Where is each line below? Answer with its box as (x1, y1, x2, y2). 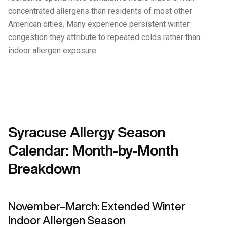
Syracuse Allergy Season (8, 125, 165, 139)
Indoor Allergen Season (8, 215, 126, 226)
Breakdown (8, 161, 81, 176)
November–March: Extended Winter (8, 201, 185, 212)
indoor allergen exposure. (8, 46, 98, 55)
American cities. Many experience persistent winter (8, 19, 190, 29)
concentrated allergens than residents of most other (8, 6, 192, 16)
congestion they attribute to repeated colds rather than (8, 32, 200, 42)
